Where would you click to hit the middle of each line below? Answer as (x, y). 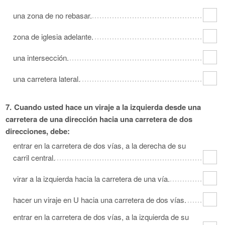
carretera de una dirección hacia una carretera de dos (99, 119)
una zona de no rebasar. (52, 15)
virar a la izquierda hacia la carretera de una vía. (91, 178)
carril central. (34, 157)
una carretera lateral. (47, 78)
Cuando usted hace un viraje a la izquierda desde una (107, 107)
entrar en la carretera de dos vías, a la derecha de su (99, 145)
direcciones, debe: (38, 131)
